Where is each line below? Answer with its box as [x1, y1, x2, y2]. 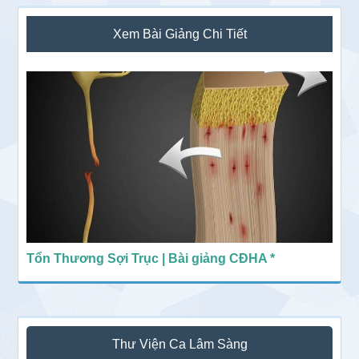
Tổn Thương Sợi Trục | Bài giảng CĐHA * [26, 251, 276, 265]
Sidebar [17, 9, 83, 31]
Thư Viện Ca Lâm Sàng [111, 337, 248, 351]
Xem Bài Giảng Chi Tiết [112, 27, 247, 42]
